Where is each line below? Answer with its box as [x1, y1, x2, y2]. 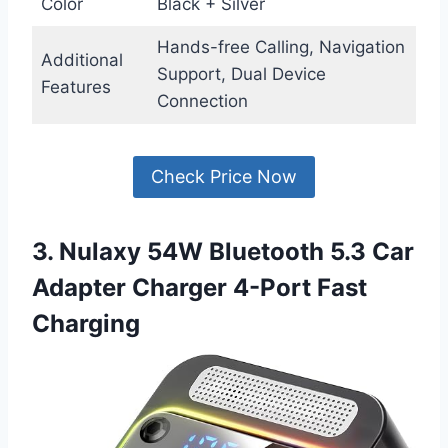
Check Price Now [151, 166, 297, 188]
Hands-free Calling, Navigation [156, 36, 405, 57]
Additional [40, 49, 123, 70]
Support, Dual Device [156, 63, 326, 84]
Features [40, 76, 111, 97]
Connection [156, 90, 248, 111]
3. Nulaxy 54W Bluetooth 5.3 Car [32, 237, 414, 267]
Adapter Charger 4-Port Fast [32, 273, 367, 303]
